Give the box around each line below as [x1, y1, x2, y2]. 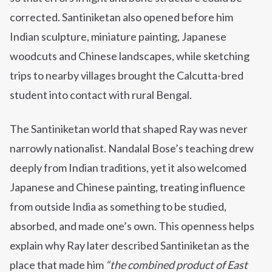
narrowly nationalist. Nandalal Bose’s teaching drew [10, 141, 254, 155]
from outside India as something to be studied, [10, 200, 226, 214]
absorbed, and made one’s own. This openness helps [10, 219, 254, 233]
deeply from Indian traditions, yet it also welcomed [10, 161, 246, 175]
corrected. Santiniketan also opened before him [10, 10, 233, 24]
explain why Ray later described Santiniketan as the [10, 239, 250, 253]
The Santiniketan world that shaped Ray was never [10, 122, 248, 136]
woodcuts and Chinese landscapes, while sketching [10, 49, 250, 63]
